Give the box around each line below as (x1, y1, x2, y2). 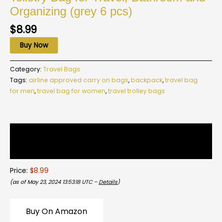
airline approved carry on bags (29, 75, 128, 84)
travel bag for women (37, 86, 106, 95)
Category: (10, 64, 43, 73)
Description (10, 127, 48, 137)
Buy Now (20, 40, 48, 50)
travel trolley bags (108, 86, 165, 95)
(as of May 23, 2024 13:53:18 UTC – (10, 178, 99, 186)
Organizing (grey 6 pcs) (10, 4, 132, 18)
